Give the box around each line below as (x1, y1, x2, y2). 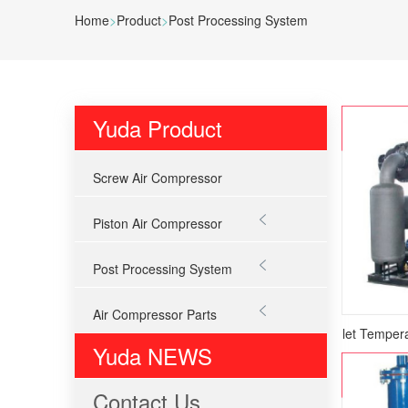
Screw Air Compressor (93, 168, 222, 188)
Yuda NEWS (93, 340, 212, 372)
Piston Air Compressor (93, 214, 222, 233)
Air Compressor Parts (93, 305, 217, 324)
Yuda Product (93, 112, 222, 145)
